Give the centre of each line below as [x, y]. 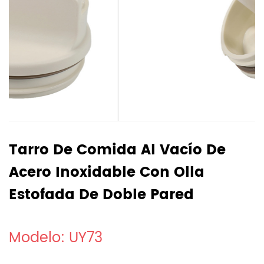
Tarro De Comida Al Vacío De [117, 150]
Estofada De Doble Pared [101, 195]
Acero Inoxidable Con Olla [107, 173]
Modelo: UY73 [56, 238]
